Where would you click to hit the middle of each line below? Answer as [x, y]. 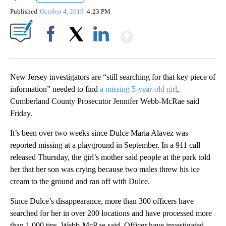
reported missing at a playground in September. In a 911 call [105, 145]
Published [24, 12]
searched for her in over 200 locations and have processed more [111, 213]
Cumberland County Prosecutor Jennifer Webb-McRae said [105, 101]
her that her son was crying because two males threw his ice [105, 169]
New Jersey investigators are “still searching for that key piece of [113, 77]
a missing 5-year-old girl [138, 89]
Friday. [21, 114]
